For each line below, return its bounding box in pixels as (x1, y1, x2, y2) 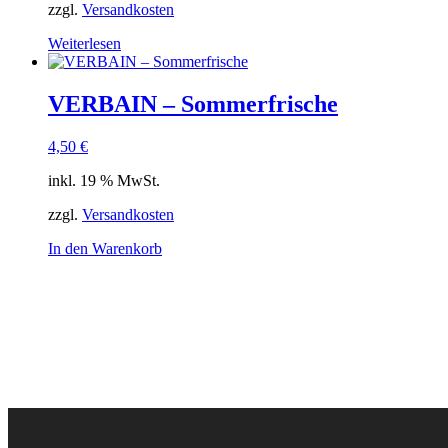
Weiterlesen (48, 35, 121, 53)
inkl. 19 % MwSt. (48, 172, 160, 190)
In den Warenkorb (48, 240, 162, 258)
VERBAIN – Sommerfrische (48, 91, 338, 118)
